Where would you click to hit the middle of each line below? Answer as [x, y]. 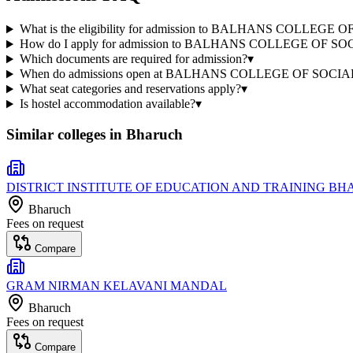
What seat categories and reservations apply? [130, 89]
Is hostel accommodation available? [107, 104]
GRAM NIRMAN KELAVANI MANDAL [117, 285]
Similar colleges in [66, 135]
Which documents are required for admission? [133, 59]
